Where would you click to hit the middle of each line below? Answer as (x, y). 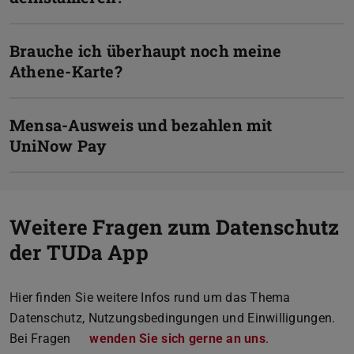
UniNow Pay (58, 145)
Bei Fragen (42, 338)
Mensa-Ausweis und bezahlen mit (141, 124)
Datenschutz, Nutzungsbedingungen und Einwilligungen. (173, 318)
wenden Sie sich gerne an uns (178, 338)
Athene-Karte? (66, 71)
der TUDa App (79, 252)
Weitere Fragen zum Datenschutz (175, 226)
